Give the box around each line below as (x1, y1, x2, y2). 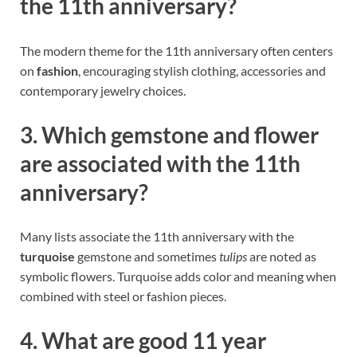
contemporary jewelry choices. (20, 82, 186, 98)
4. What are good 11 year (20, 327, 266, 355)
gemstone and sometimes (75, 249, 219, 265)
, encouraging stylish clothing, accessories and (78, 62, 326, 78)
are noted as (247, 249, 316, 265)
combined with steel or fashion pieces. (20, 288, 226, 304)
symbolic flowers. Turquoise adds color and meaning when (20, 269, 336, 284)
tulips (219, 249, 247, 265)
